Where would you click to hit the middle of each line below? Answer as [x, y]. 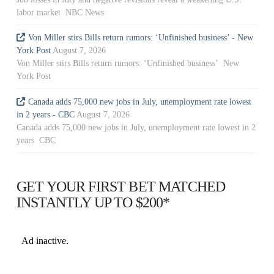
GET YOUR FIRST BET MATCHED [121, 186]
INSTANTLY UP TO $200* [93, 202]
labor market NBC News [60, 13]
